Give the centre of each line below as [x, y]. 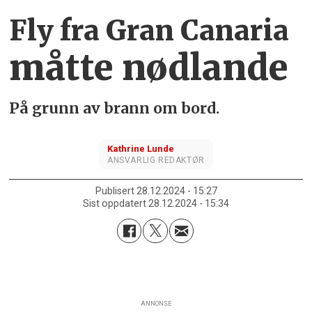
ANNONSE [156, 303]
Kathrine [126, 148]
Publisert [115, 191]
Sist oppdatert [115, 204]
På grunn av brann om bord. [116, 108]
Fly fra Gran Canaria [149, 31]
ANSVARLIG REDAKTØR [156, 160]
